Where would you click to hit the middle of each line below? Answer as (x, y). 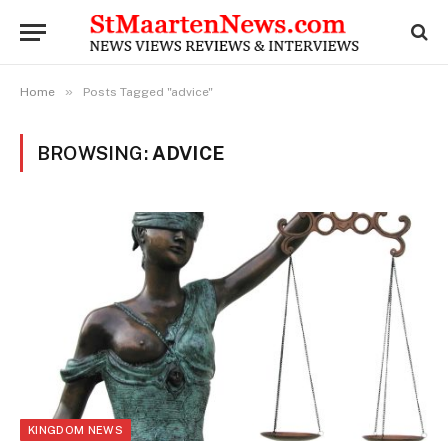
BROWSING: (94, 153)
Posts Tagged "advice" (148, 92)
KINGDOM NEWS (75, 430)
